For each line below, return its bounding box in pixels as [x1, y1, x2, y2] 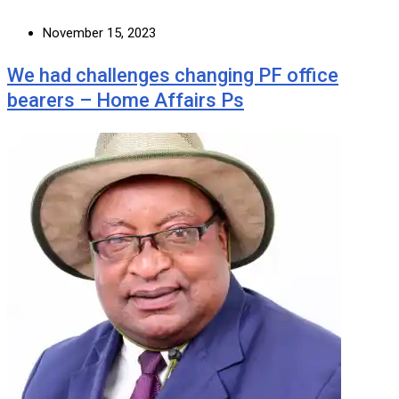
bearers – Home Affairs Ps [7, 88, 244, 111]
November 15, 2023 [43, 24, 156, 41]
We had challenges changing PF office [7, 63, 338, 86]
